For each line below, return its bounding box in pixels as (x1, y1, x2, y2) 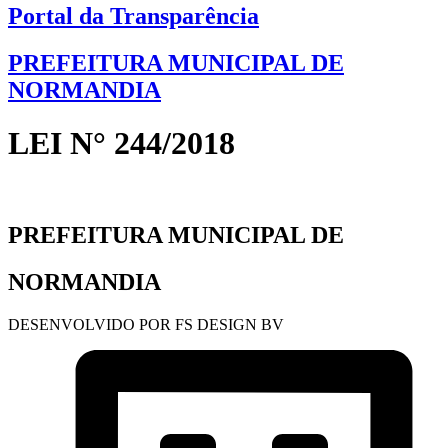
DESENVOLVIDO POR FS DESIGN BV (8, 315, 284, 333)
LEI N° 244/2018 (8, 125, 235, 162)
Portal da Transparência (8, 3, 259, 30)
